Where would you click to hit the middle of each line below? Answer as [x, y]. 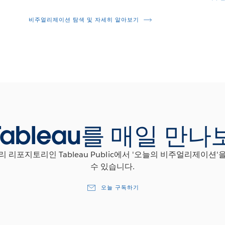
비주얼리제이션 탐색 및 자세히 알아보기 [84, 20]
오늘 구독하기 [120, 187]
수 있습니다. [113, 166]
